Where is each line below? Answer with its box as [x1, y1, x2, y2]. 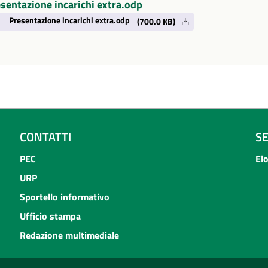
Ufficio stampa [19, 208, 81, 223]
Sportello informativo [19, 189, 109, 204]
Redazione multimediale [19, 227, 119, 242]
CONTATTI [19, 127, 71, 146]
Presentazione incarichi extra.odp [8, 14, 130, 27]
